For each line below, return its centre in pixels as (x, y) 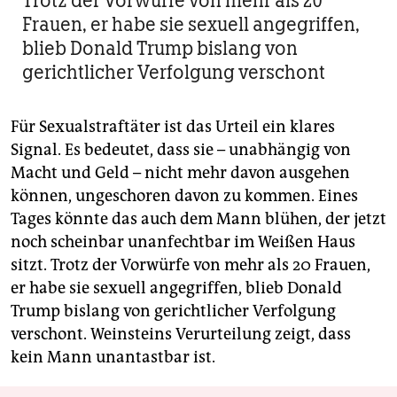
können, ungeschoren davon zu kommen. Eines (184, 195)
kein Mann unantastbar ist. (113, 357)
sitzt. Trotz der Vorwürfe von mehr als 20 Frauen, (191, 265)
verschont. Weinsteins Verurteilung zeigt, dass (181, 334)
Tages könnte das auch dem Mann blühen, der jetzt (198, 218)
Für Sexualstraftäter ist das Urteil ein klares (173, 126)
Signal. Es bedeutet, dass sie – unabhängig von (181, 149)
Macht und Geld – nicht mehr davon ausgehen (180, 172)
